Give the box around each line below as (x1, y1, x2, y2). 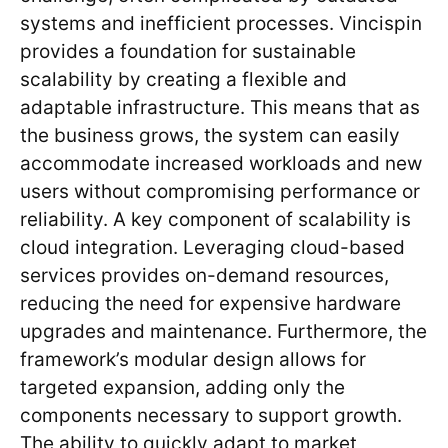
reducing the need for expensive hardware (20, 292, 401, 316)
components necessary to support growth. (20, 404, 402, 428)
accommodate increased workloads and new (20, 152, 422, 176)
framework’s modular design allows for (20, 348, 366, 372)
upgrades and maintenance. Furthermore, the (20, 320, 427, 344)
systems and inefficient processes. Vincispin (20, 12, 422, 36)
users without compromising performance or (20, 180, 420, 204)
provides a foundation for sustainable (20, 40, 356, 64)
